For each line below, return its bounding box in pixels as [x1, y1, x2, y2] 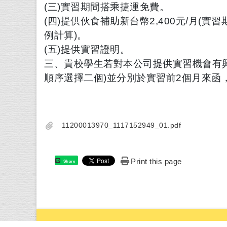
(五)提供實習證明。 [44, 44, 130, 55]
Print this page [131, 157, 182, 166]
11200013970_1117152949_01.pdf [61, 121, 181, 130]
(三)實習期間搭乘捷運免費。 [44, 2, 169, 13]
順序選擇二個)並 [44, 72, 117, 84]
